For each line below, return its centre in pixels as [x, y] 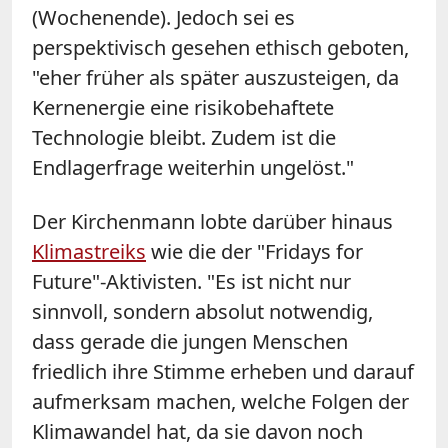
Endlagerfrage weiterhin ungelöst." [193, 167]
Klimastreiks [89, 251]
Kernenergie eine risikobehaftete [183, 107]
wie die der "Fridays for [254, 251]
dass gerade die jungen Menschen [190, 341]
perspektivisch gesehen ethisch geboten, [220, 47]
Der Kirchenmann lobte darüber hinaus [212, 221]
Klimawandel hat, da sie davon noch [197, 431]
